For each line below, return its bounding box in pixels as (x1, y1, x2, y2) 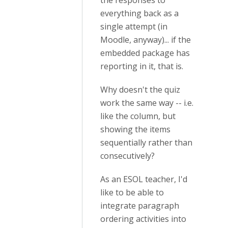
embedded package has (100, 47, 190, 59)
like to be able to (100, 187, 164, 198)
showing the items (100, 124, 170, 135)
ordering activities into (100, 213, 186, 225)
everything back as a (100, 8, 179, 19)
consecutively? (100, 150, 155, 162)
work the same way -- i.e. (100, 97, 193, 109)
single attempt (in (100, 21, 167, 33)
